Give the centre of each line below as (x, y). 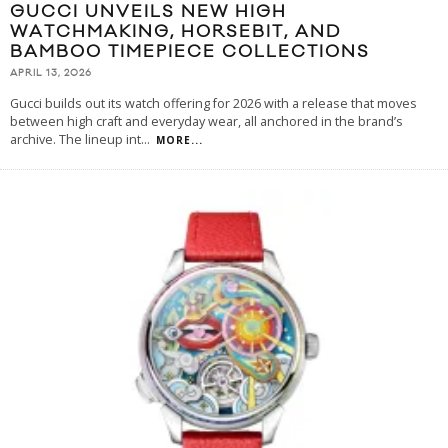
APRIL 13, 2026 (51, 73)
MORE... (179, 140)
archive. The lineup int (75, 140)
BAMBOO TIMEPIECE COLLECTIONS (190, 52)
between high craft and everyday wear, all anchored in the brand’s (206, 122)
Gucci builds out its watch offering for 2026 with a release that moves (213, 104)
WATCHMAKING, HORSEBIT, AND (175, 32)
